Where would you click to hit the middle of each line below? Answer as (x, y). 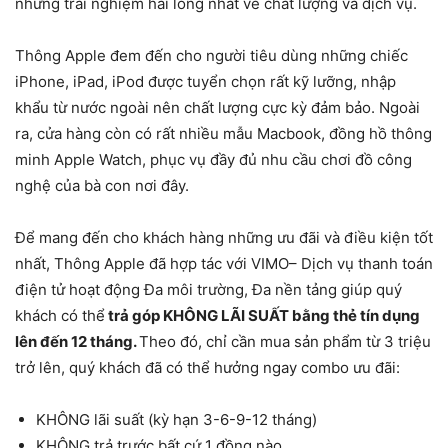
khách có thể (60, 315)
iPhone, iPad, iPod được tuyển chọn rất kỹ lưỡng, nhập (205, 81)
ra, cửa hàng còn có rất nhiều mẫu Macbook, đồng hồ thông (223, 133)
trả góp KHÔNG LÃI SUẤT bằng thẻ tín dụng (262, 315)
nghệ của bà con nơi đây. (102, 185)
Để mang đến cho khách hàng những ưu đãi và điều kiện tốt (224, 237)
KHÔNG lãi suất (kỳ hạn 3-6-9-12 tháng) (176, 419)
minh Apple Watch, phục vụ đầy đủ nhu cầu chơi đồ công (213, 159)
